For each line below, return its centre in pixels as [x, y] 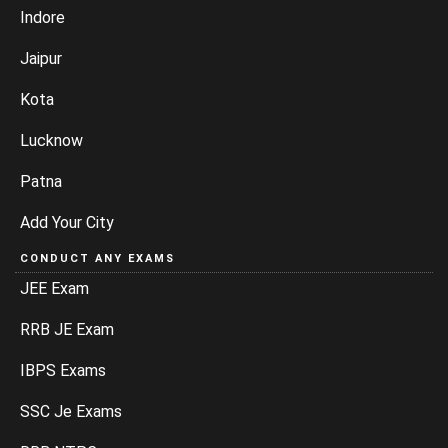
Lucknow [51, 141]
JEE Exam [54, 289]
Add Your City [67, 223]
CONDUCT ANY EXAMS [97, 259]
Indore [42, 18]
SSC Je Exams [71, 412]
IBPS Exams [63, 371]
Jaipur [41, 59]
